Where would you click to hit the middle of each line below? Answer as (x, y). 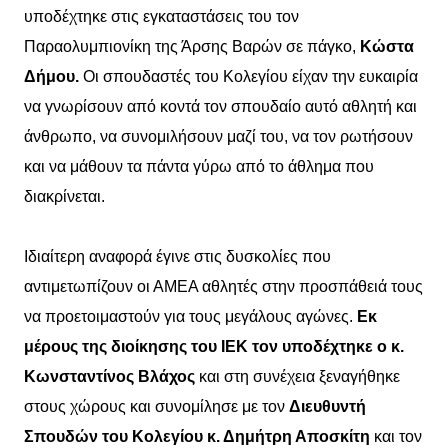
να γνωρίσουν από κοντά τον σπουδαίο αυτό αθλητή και (220, 106)
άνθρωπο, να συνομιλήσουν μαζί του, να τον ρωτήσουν (218, 136)
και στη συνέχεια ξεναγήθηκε (297, 376)
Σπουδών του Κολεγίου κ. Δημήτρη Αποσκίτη (197, 436)
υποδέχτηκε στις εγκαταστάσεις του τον (161, 16)
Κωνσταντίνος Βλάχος (109, 376)
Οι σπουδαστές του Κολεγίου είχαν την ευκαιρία (250, 76)
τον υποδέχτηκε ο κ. (328, 346)
